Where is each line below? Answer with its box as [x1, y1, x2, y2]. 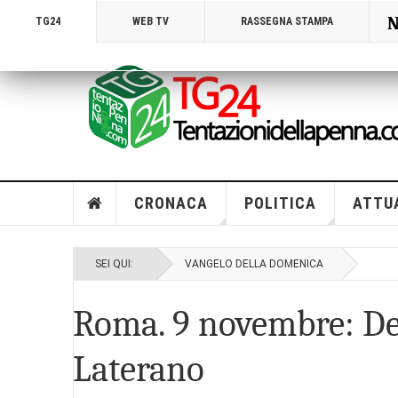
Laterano [73, 348, 204, 390]
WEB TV [132, 15, 169, 28]
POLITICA [243, 194, 316, 212]
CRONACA [133, 194, 208, 212]
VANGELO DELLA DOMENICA [185, 258, 323, 270]
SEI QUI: [95, 258, 139, 270]
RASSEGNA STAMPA [241, 15, 333, 28]
